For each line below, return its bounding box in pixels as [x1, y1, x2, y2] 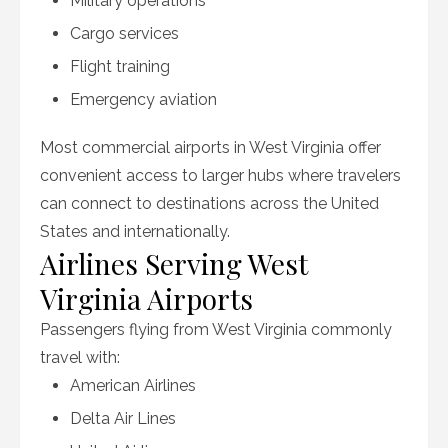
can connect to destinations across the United [40, 194, 379, 213]
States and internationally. [40, 222, 230, 241]
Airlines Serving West [40, 245, 308, 282]
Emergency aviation [70, 90, 217, 109]
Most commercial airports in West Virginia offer [40, 138, 381, 157]
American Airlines [70, 376, 196, 395]
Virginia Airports [40, 280, 253, 317]
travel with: [40, 348, 120, 367]
